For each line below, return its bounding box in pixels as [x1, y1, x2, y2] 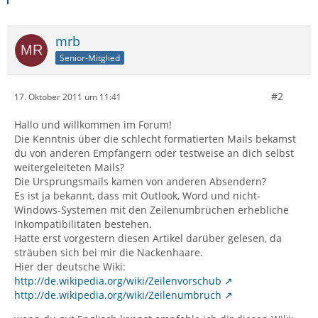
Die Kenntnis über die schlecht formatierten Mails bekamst [14, 132, 296, 146]
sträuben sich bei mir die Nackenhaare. [14, 246, 203, 259]
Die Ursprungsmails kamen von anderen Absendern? [14, 175, 266, 188]
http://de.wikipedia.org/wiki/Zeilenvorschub [14, 274, 221, 287]
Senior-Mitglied [60, 51, 120, 64]
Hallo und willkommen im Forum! [14, 118, 172, 131]
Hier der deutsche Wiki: [14, 260, 126, 273]
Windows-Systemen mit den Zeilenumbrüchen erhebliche [14, 203, 289, 216]
